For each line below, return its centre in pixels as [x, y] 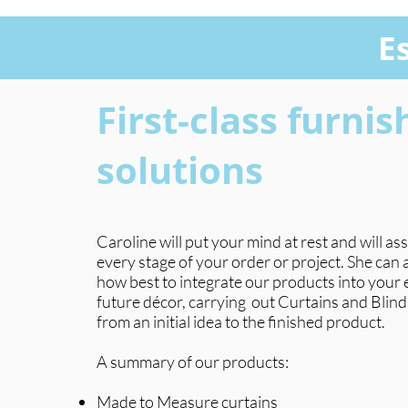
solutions [180, 170]
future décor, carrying [171, 301]
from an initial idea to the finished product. [241, 321]
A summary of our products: [193, 362]
